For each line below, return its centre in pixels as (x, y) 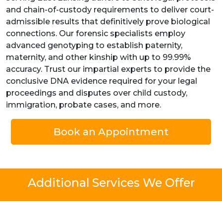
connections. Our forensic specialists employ (96, 33)
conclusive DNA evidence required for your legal (102, 81)
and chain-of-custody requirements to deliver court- (110, 9)
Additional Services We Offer (111, 182)
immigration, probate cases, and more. (83, 105)
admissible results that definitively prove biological (108, 21)
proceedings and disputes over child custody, (97, 93)
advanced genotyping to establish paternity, (94, 45)
